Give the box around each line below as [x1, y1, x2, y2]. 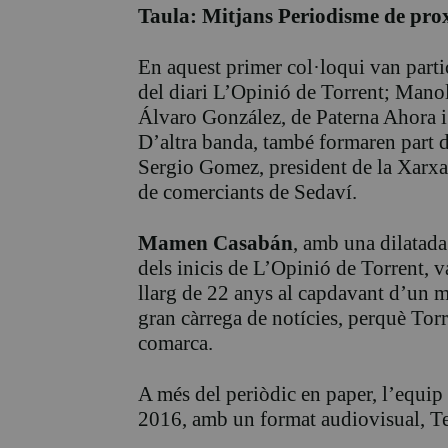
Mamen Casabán [138, 230, 293, 255]
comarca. [138, 330, 213, 355]
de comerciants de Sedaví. [138, 179, 357, 204]
